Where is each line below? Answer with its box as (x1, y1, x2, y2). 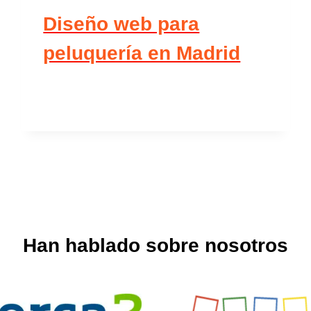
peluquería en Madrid (43, 42, 241, 65)
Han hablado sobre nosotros (23, 235, 288, 257)
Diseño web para (43, 13, 200, 35)
